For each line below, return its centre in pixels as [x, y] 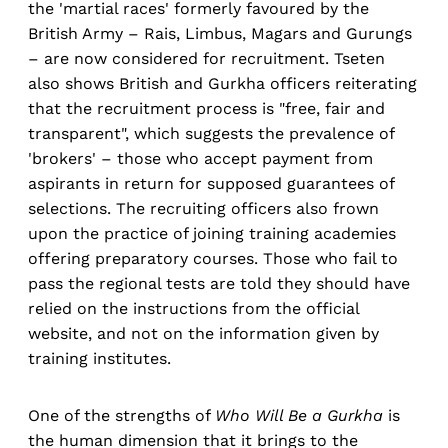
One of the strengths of [121, 416]
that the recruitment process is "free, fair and [206, 109]
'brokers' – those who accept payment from [200, 159]
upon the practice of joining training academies [212, 234]
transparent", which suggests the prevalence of [211, 134]
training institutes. [99, 359]
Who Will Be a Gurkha [299, 416]
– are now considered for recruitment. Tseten [206, 59]
